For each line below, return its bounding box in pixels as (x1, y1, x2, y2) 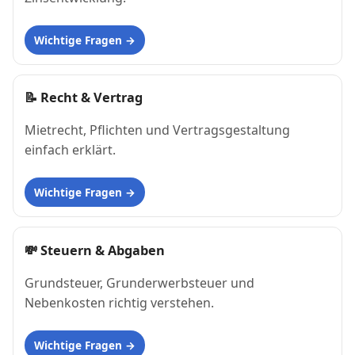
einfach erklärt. (25, 141, 116, 159)
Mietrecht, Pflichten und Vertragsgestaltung (25, 121, 290, 139)
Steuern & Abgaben (40, 241, 165, 259)
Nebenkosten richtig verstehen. (25, 293, 214, 311)
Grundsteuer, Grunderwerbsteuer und (25, 273, 254, 292)
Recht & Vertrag (40, 89, 143, 107)
